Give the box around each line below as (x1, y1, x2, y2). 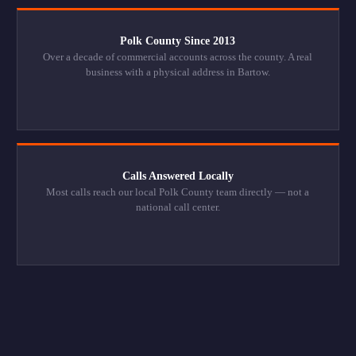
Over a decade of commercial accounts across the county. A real (43, 51, 313, 64)
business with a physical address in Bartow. (85, 66, 270, 79)
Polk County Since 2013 (120, 35, 236, 48)
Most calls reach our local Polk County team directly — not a (46, 186, 310, 199)
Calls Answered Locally (122, 170, 234, 183)
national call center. (135, 201, 220, 214)
